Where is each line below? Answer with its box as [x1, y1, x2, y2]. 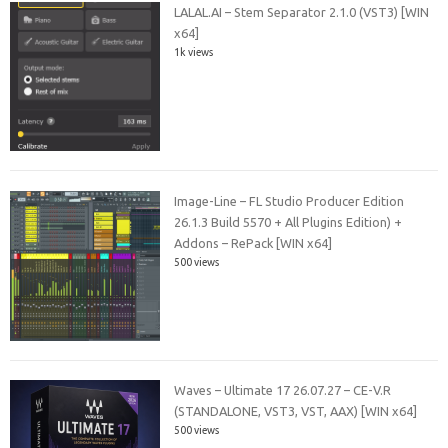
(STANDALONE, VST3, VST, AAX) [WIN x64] [174, 404, 418, 419]
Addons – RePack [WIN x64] [174, 235, 333, 250]
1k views [174, 46, 214, 59]
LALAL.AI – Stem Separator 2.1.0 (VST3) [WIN [174, 5, 430, 20]
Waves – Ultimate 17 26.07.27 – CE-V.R [174, 383, 392, 398]
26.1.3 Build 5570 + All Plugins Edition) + [174, 214, 403, 229]
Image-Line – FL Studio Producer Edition [174, 193, 405, 208]
